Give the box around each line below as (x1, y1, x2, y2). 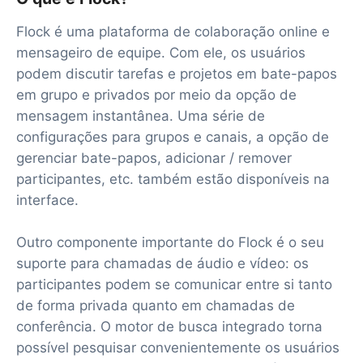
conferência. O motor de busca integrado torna (16, 318, 322, 335)
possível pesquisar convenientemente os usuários (16, 339, 340, 356)
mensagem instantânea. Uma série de (16, 107, 265, 124)
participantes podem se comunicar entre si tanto (16, 275, 332, 293)
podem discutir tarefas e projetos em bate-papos (16, 65, 337, 82)
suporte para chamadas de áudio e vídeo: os (16, 254, 309, 271)
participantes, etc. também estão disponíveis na (16, 170, 330, 187)
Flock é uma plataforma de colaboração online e (16, 23, 330, 40)
